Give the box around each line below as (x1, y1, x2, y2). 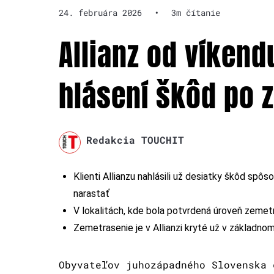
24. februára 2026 (59, 6, 142, 18)
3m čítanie (171, 6, 220, 18)
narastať (73, 187, 109, 199)
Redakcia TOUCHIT (86, 133, 184, 146)
